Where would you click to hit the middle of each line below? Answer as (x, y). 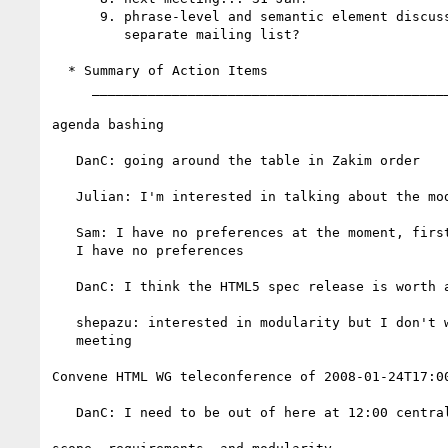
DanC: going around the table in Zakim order (64, 160)
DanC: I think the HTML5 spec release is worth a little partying (64, 286)
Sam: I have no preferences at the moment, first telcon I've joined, (64, 232)
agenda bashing (108, 124)
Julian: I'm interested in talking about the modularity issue (64, 196)
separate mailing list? (88, 34)
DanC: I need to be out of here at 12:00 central (64, 412)
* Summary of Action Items (60, 70)
